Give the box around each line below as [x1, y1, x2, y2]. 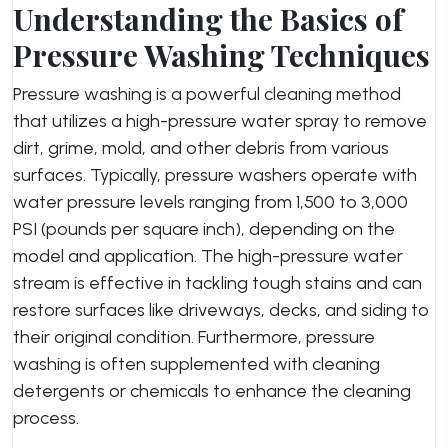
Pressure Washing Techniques [13, 35, 430, 75]
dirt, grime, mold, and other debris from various [13, 137, 389, 159]
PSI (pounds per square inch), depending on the [13, 218, 395, 240]
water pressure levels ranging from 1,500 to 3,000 [13, 191, 408, 213]
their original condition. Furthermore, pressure [13, 326, 375, 348]
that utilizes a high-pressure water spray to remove [13, 110, 427, 132]
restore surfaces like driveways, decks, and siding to [13, 299, 429, 321]
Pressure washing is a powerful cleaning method [13, 83, 401, 105]
